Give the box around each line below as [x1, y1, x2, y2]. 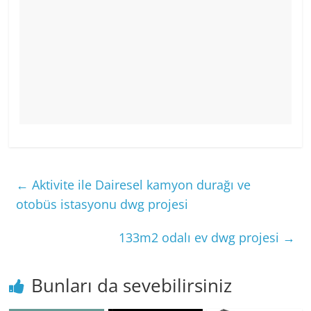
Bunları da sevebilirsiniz [31, 273, 233, 299]
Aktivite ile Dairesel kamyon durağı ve [28, 176, 251, 194]
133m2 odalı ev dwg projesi [118, 229, 283, 246]
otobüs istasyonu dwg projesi [16, 196, 189, 213]
